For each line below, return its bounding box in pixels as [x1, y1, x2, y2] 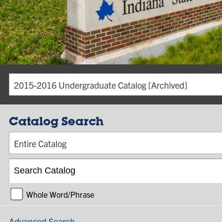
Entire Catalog [14, 138, 66, 149]
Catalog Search [9, 117, 104, 129]
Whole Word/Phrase [26, 189, 94, 199]
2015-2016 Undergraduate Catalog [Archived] [14, 79, 187, 91]
